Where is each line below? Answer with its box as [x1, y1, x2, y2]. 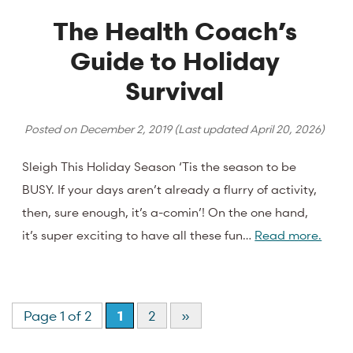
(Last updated [172, 121, 251, 137]
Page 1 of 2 [23, 307, 91, 325]
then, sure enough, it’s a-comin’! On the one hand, [22, 203, 309, 220]
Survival [125, 76, 225, 107]
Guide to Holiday [69, 46, 280, 77]
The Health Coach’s [52, 16, 297, 47]
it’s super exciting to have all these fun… [22, 226, 255, 243]
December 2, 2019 [80, 121, 173, 137]
